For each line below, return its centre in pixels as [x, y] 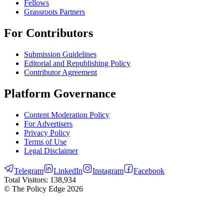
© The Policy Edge [35, 189]
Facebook [149, 171]
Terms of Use [45, 142]
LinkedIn [68, 171]
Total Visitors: [27, 180]
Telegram [29, 171]
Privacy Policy [47, 133]
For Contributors [48, 33]
